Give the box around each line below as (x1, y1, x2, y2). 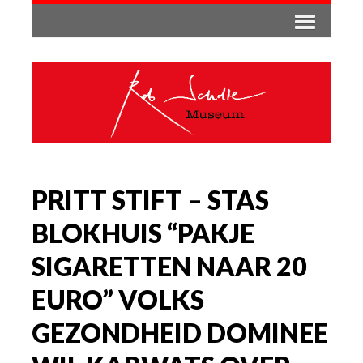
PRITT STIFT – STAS (32, 183, 269, 216)
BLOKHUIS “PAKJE (32, 216, 254, 249)
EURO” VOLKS (32, 283, 204, 315)
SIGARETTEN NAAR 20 (32, 250, 307, 282)
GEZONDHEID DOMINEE (32, 316, 328, 348)
